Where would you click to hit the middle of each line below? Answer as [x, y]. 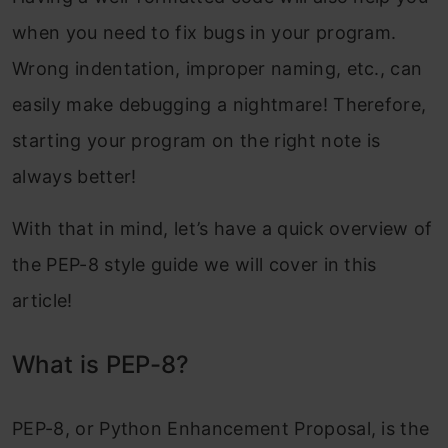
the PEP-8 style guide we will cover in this [194, 264]
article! [42, 300]
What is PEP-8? [101, 364]
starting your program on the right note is [196, 140]
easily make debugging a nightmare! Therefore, [219, 104]
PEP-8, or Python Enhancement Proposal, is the [221, 428]
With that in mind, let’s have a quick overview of [222, 228]
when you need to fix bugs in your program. [204, 32]
